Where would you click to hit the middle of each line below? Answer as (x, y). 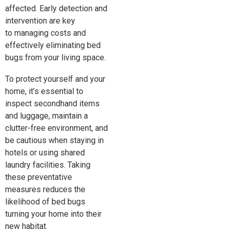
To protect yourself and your (55, 79)
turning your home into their (53, 214)
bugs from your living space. (55, 58)
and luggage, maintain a (47, 116)
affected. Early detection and (56, 8)
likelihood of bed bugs (45, 202)
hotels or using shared (45, 153)
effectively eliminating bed (53, 45)
